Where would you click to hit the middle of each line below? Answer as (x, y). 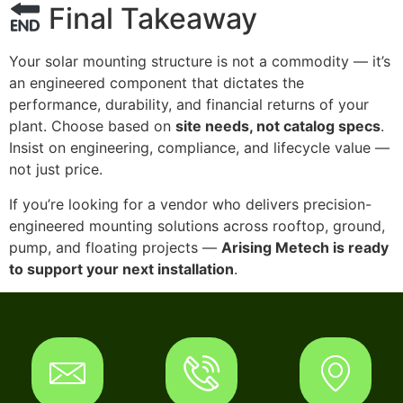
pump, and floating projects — (115, 247)
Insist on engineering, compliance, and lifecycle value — (199, 148)
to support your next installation (121, 269)
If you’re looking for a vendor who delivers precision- (190, 204)
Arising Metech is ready (305, 247)
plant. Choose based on (92, 126)
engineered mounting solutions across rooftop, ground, (197, 225)
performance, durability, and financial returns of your (189, 105)
